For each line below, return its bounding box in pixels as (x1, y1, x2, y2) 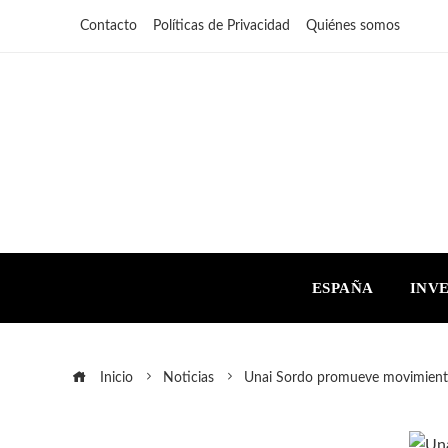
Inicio (96, 370, 133, 385)
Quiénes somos (306, 19, 400, 33)
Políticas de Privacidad (153, 19, 290, 33)
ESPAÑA (311, 279, 374, 296)
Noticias (163, 370, 214, 385)
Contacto (80, 19, 137, 33)
